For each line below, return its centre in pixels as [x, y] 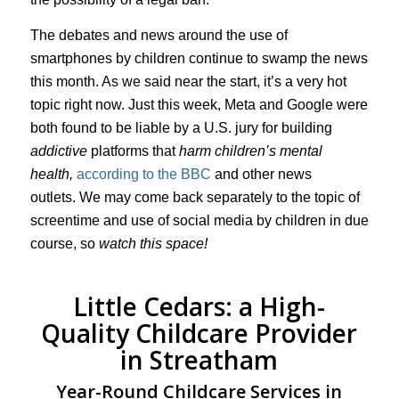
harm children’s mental [248, 151]
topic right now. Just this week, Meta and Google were [199, 104]
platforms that [133, 151]
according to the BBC [143, 174]
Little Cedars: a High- [199, 306]
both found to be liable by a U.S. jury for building [181, 127]
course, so [64, 243]
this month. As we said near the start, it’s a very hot [188, 81]
